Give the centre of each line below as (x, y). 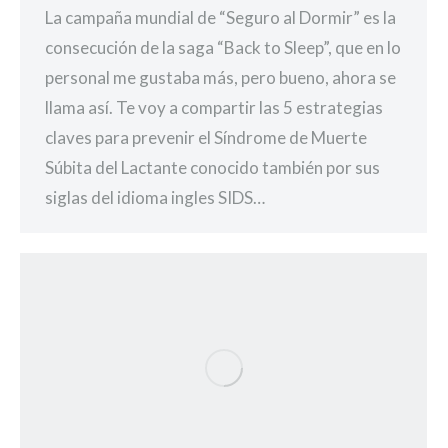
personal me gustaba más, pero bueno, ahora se (220, 77)
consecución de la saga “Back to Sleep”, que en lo (223, 47)
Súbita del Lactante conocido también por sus (212, 167)
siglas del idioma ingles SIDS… (155, 197)
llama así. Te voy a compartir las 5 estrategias (214, 107)
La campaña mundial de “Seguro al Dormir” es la (220, 17)
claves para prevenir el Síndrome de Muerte (206, 137)
